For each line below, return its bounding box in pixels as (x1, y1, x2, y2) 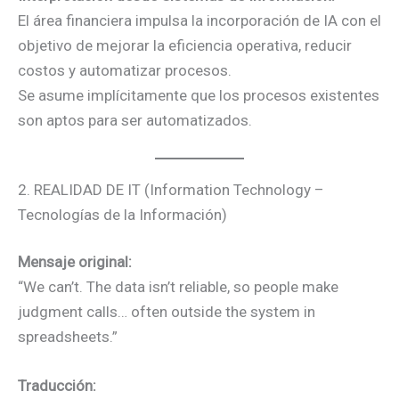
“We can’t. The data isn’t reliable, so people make (18, 278, 338, 297)
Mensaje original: (18, 253, 132, 272)
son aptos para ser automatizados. (18, 111, 252, 130)
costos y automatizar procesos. (18, 61, 232, 80)
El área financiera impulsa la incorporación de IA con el (18, 12, 381, 30)
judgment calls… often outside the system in (18, 303, 315, 322)
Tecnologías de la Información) (18, 205, 227, 224)
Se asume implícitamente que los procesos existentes (18, 86, 379, 105)
